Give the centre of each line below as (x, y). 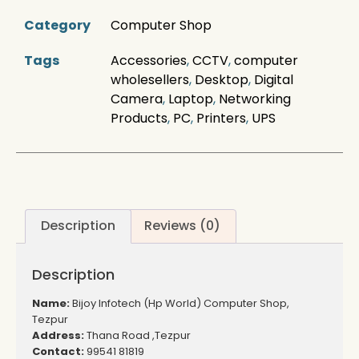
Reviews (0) (182, 226)
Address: (58, 336)
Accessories (149, 60)
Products (139, 118)
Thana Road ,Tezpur (137, 336)
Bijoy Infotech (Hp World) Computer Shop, (179, 304)
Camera (137, 99)
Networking (255, 99)
